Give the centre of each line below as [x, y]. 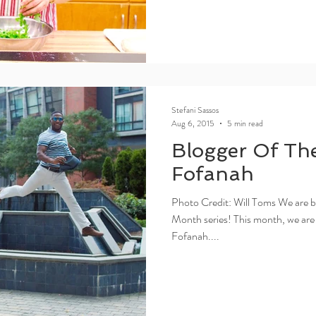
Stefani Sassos [195, 110]
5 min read [245, 123]
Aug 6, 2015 [193, 123]
